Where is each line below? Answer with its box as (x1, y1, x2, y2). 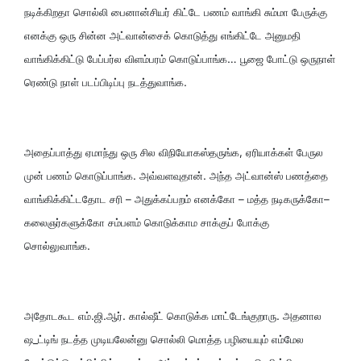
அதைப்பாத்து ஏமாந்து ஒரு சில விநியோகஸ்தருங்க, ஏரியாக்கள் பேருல (24, 145, 323, 159)
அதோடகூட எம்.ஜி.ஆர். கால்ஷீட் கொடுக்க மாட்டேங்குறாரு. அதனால (24, 309, 322, 322)
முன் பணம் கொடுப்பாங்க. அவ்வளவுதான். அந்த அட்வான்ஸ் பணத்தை (24, 168, 328, 182)
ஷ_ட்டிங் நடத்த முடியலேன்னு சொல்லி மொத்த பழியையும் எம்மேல (24, 332, 304, 346)
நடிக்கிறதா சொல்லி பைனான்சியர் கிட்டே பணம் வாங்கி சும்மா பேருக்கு (24, 5, 327, 19)
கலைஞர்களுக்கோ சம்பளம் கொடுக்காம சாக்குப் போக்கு (24, 215, 269, 229)
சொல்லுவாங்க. (24, 239, 90, 252)
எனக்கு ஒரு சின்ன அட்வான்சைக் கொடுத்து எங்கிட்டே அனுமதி (24, 28, 301, 42)
